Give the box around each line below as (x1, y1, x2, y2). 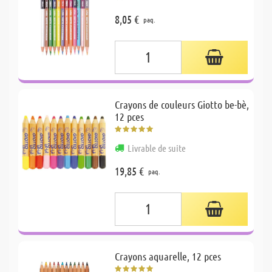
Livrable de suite (127, 141, 186, 154)
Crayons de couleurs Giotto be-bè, (115, 97, 250, 111)
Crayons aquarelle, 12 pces (115, 249, 222, 263)
